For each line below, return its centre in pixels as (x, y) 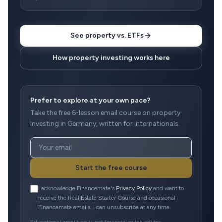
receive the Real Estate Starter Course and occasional (107, 198)
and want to (168, 188)
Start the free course (111, 168)
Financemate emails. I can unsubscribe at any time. (105, 207)
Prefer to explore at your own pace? (90, 100)
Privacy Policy (134, 188)
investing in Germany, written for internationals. (105, 124)
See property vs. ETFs (107, 35)
